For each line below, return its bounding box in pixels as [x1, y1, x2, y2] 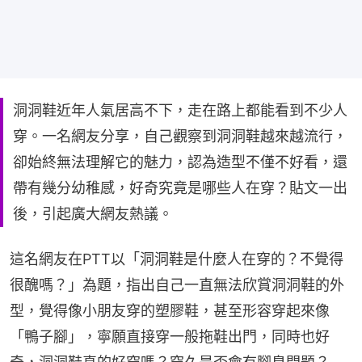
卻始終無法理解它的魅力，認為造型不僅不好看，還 [13, 153, 347, 170]
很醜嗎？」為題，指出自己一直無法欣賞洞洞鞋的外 [10, 276, 344, 293]
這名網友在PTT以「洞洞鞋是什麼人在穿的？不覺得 [10, 250, 343, 267]
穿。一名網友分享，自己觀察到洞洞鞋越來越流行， [13, 127, 347, 145]
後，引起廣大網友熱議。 [13, 204, 173, 222]
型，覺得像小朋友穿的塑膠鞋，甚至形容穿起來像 [10, 301, 330, 319]
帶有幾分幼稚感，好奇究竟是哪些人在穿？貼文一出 [13, 179, 347, 196]
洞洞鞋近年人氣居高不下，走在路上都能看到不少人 [13, 101, 347, 119]
